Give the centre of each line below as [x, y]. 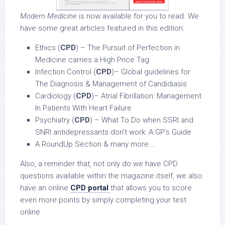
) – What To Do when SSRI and [142, 120]
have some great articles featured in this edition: [102, 28]
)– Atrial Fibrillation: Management [146, 96]
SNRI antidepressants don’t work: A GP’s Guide [113, 132]
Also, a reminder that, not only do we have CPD [99, 164]
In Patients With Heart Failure [83, 108]
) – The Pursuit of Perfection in [128, 48]
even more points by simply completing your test [103, 200]
